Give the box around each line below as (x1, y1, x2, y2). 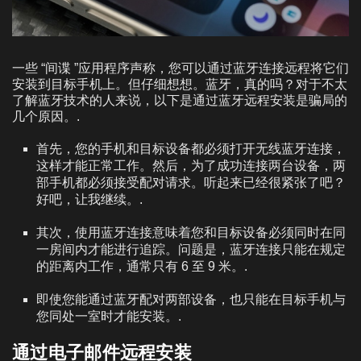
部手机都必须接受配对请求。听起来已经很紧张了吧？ (36, 175, 346, 189)
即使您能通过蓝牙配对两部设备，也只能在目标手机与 (36, 292, 346, 306)
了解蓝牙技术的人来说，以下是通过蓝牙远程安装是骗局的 (12, 93, 347, 107)
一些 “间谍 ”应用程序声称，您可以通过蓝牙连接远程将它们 (12, 60, 349, 75)
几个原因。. (12, 109, 80, 123)
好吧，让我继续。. (36, 192, 143, 206)
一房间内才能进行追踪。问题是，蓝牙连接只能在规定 (36, 242, 346, 256)
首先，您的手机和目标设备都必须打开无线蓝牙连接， (36, 141, 346, 156)
